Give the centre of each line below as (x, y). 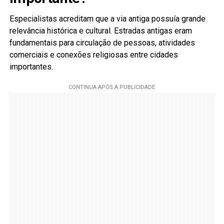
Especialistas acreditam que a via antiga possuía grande (107, 19)
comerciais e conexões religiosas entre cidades (93, 55)
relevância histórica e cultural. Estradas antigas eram (100, 31)
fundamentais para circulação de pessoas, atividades (102, 43)
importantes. (31, 67)
